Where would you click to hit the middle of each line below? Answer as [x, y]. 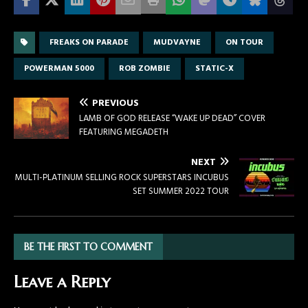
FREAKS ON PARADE [89, 42]
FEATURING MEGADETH [124, 132]
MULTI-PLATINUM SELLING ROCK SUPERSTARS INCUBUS [122, 177]
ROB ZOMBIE [145, 68]
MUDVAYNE [177, 42]
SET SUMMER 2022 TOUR [181, 191]
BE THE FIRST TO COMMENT [88, 246]
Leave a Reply [62, 282]
